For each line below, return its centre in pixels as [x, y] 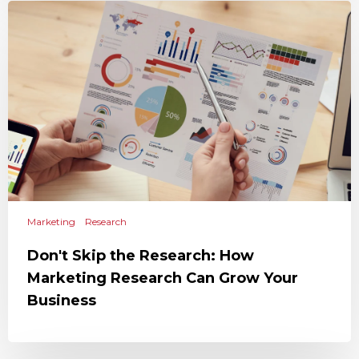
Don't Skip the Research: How [141, 256]
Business [62, 301]
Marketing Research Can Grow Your [163, 278]
